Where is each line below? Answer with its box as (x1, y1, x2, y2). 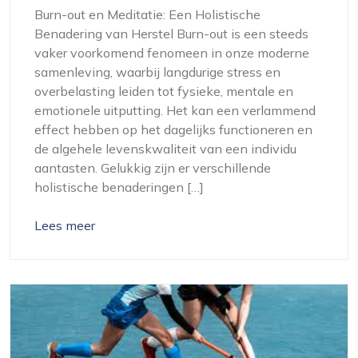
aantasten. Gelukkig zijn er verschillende (34, 160, 271, 177)
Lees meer (34, 217, 95, 234)
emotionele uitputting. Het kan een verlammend (34, 102, 316, 119)
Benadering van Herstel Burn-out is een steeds (34, 26, 308, 42)
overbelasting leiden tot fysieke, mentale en (34, 83, 293, 100)
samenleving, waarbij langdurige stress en (34, 64, 280, 81)
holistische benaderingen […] (34, 179, 204, 196)
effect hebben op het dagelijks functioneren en (34, 121, 312, 138)
